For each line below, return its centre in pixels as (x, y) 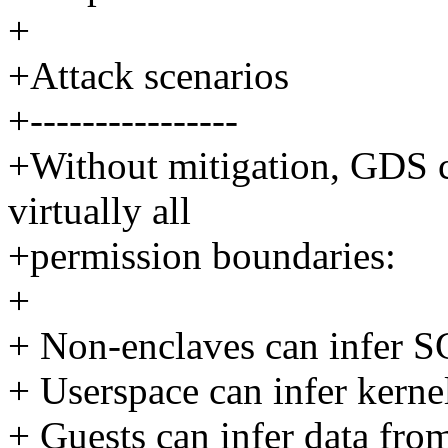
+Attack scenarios (148, 76)
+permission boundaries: (202, 256)
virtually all (99, 211)
